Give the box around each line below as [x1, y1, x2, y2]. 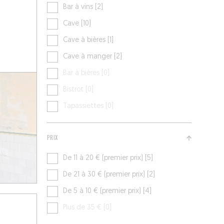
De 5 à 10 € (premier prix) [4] [63, 187, 152, 195]
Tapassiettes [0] [63, 102, 114, 110]
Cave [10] [63, 20, 91, 28]
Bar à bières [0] [63, 69, 110, 77]
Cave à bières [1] [63, 36, 114, 44]
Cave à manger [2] [63, 53, 122, 61]
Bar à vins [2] [63, 3, 103, 11]
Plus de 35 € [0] [63, 204, 112, 212]
